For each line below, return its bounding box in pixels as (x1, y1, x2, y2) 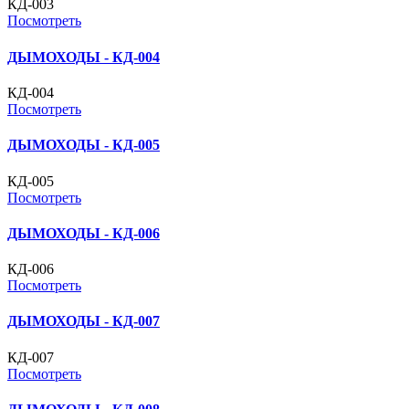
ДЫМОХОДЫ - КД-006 (7, 225, 160, 241)
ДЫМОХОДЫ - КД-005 (7, 137, 160, 153)
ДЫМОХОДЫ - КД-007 (7, 313, 160, 330)
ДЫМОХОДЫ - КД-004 (7, 48, 160, 65)
